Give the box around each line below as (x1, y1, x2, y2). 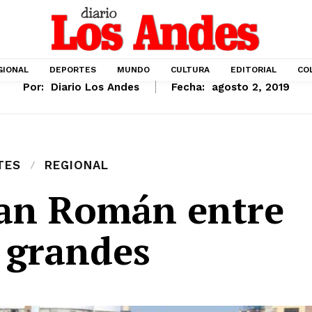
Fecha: (171, 81, 205, 94)
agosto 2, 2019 (211, 81, 290, 94)
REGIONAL (45, 158, 109, 173)
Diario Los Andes (50, 81, 139, 94)
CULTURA (171, 65, 210, 75)
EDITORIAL (231, 65, 276, 75)
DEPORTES (49, 65, 96, 75)
